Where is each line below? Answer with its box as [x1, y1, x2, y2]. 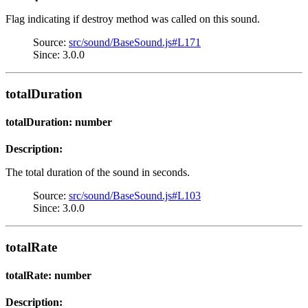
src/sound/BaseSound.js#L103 [69, 190, 201, 202]
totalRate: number [5, 269, 91, 282]
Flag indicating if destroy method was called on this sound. [5, 12, 260, 25]
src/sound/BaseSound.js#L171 [69, 36, 201, 48]
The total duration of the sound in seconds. [5, 166, 190, 179]
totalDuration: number [5, 115, 112, 128]
